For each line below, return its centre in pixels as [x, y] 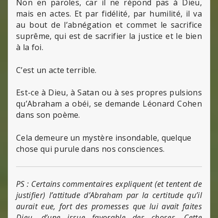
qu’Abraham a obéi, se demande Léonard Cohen [109, 104]
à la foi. [30, 47]
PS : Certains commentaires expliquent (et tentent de [109, 184]
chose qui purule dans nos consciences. [91, 149]
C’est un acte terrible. [56, 70]
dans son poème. [48, 115]
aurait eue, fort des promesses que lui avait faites [109, 207]
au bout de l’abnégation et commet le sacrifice [109, 25]
